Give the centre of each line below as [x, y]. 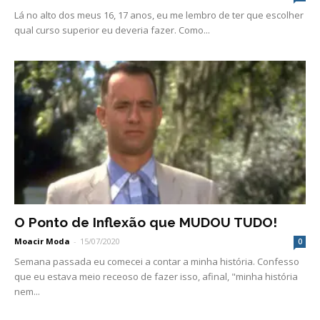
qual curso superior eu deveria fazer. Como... [112, 30]
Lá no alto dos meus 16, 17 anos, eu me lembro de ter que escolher [159, 15]
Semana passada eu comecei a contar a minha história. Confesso [157, 262]
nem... [27, 292]
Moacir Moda [42, 241]
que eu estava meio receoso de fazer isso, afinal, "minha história [156, 277]
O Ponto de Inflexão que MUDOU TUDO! [146, 222]
